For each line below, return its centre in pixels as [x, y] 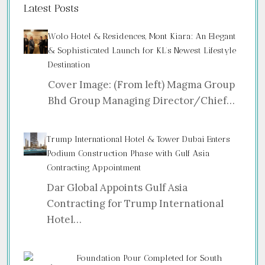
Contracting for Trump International [135, 203]
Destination [70, 65]
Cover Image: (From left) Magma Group [142, 85]
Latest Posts [51, 8]
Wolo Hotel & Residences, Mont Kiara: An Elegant [142, 36]
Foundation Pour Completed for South [150, 258]
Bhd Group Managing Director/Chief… [142, 101]
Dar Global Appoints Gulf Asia [117, 188]
